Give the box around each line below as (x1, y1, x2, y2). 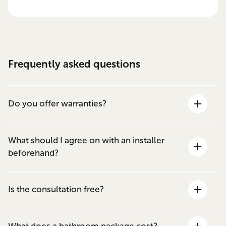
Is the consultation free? (8, 185, 104, 195)
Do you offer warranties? (8, 99, 107, 109)
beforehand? (8, 148, 59, 158)
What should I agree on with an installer (8, 135, 165, 145)
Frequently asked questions (8, 59, 141, 70)
